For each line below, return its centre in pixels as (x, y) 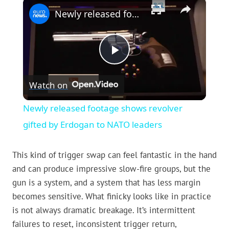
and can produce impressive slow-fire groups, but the (111, 169)
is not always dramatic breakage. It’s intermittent (104, 210)
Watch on (48, 85)
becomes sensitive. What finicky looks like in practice (112, 197)
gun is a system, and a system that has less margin (106, 183)
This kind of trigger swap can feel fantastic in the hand (114, 155)
